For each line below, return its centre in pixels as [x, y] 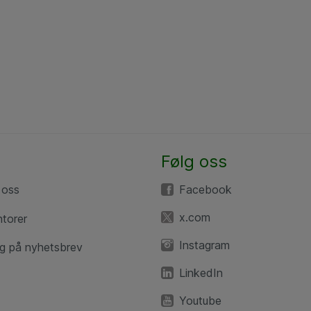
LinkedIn [201, 273]
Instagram [204, 245]
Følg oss [194, 161]
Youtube [200, 301]
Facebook [205, 190]
